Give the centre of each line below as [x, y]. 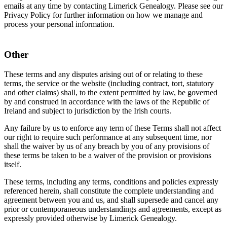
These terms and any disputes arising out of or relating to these [103, 74]
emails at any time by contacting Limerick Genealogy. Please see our [113, 6]
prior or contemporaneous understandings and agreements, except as [113, 209]
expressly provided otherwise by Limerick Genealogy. [90, 218]
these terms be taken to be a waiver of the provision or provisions [108, 156]
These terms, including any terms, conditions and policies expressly [111, 182]
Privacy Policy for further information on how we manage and [103, 15]
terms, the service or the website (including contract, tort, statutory [109, 84]
